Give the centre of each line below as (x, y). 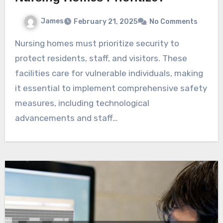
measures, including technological (82, 103)
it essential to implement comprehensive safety (111, 88)
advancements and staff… (66, 118)
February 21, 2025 (105, 21)
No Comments (173, 21)
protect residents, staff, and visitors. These (101, 58)
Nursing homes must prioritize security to (17, 43)
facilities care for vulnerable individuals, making (109, 73)
